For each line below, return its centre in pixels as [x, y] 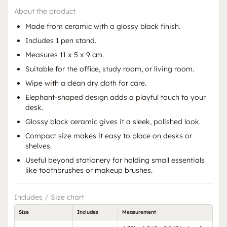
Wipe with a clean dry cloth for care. [86, 83]
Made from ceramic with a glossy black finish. [103, 26]
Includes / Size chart [49, 197]
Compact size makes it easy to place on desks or [109, 136]
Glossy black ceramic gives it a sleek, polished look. [113, 121]
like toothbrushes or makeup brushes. [89, 170]
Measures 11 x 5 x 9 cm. [65, 54]
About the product [45, 11]
